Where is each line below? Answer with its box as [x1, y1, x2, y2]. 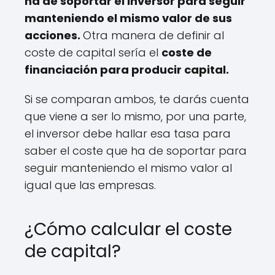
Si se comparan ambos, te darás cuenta [25, 91, 249, 107]
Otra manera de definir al [83, 28, 224, 43]
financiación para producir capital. [25, 62, 229, 77]
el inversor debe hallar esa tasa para [25, 126, 231, 141]
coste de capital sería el [25, 45, 161, 60]
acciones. [25, 28, 83, 43]
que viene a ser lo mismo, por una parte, [25, 109, 246, 124]
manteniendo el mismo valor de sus [25, 10, 232, 26]
